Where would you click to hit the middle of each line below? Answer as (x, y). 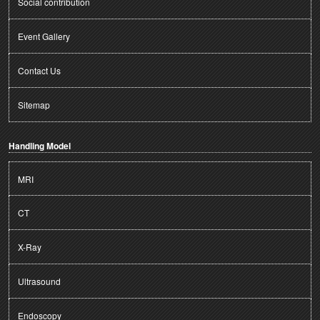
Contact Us (39, 70)
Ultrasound (39, 281)
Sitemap (34, 104)
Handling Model (40, 145)
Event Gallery (44, 36)
